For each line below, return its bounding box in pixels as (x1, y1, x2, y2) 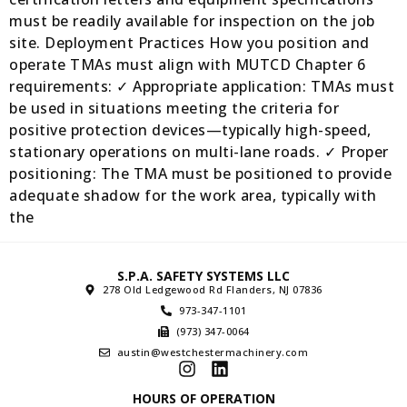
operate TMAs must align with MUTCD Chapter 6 (9, 55, 365, 75)
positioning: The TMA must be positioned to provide (9, 164, 392, 184)
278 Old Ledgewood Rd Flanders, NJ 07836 (103, 282, 323, 296)
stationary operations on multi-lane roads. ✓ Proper (9, 142, 389, 163)
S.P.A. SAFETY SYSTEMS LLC (117, 266, 290, 284)
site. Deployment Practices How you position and (9, 33, 370, 54)
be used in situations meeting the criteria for (9, 98, 339, 119)
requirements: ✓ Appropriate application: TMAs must (9, 76, 394, 97)
